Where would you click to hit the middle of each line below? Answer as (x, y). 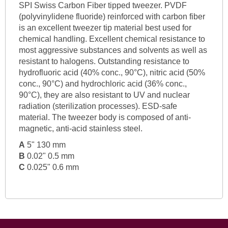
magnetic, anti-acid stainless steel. (80, 129)
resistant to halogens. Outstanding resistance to (104, 62)
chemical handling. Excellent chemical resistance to (112, 39)
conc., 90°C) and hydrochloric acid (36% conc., (103, 84)
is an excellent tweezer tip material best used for (105, 28)
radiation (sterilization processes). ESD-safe (98, 106)
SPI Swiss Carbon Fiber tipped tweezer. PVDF (103, 6)
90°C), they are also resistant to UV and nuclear (104, 95)
